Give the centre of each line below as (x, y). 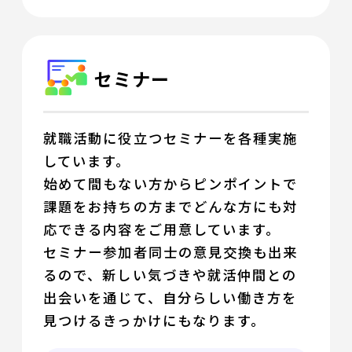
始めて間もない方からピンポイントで (171, 183)
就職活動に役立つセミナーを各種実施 (171, 137)
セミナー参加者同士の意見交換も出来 (171, 251)
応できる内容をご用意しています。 (162, 229)
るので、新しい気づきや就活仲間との (170, 274)
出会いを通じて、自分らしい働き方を (170, 297)
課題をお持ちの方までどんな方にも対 (171, 206)
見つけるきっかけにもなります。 (155, 320)
